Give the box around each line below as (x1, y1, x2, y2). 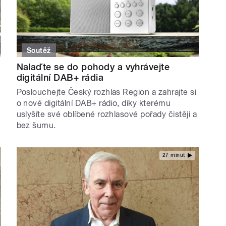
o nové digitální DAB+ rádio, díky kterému (16, 98, 171, 108)
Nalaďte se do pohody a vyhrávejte (16, 61, 170, 72)
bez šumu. (16, 120, 56, 130)
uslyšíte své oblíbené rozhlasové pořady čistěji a (16, 109, 197, 119)
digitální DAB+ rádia (16, 72, 104, 83)
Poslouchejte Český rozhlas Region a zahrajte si (16, 87, 197, 97)
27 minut (162, 152, 185, 158)
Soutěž (27, 46, 51, 54)
